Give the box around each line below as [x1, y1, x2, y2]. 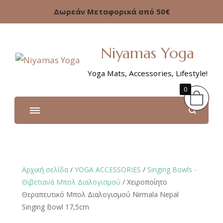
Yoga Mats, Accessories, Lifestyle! [88, 68, 208, 78]
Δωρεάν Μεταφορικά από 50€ [53, 6, 170, 16]
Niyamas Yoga [101, 44, 194, 62]
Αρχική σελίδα [22, 165, 68, 174]
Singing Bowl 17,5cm [22, 202, 89, 212]
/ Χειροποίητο [120, 177, 167, 187]
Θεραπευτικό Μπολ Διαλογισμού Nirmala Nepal [22, 190, 179, 199]
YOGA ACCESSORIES [75, 165, 141, 174]
